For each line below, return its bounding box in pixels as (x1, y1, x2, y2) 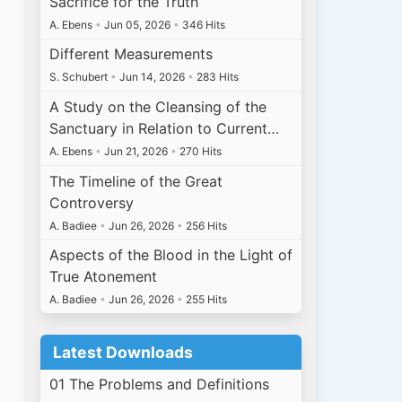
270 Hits (177, 144, 223, 159)
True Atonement (49, 267, 158, 286)
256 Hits (183, 218, 228, 232)
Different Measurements (49, 45, 214, 64)
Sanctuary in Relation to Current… (49, 119, 280, 138)
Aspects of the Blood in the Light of (49, 246, 293, 265)
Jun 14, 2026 (117, 70, 188, 84)
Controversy (49, 193, 135, 212)
